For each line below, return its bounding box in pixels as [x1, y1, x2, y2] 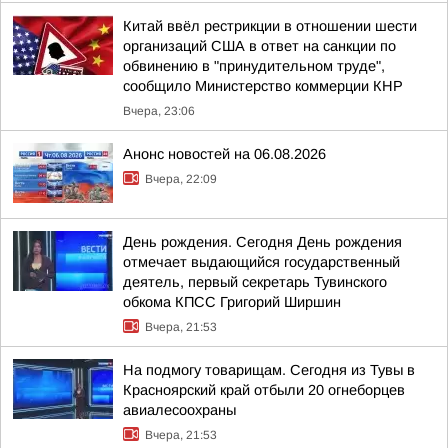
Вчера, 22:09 [145, 172, 217, 186]
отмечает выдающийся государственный [123, 254, 400, 270]
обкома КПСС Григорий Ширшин [123, 294, 341, 310]
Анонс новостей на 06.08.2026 [123, 146, 326, 162]
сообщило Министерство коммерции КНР [123, 78, 403, 94]
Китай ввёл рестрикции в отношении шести [123, 18, 417, 34]
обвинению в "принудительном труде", [123, 58, 385, 74]
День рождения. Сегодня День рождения [123, 234, 402, 250]
